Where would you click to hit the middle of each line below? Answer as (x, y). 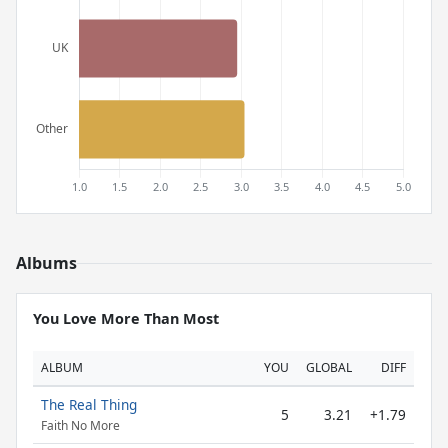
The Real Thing (89, 404)
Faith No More (80, 426)
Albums (46, 263)
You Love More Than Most (126, 318)
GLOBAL (329, 367)
